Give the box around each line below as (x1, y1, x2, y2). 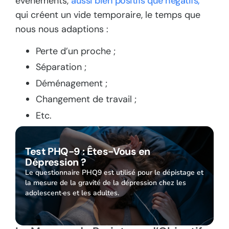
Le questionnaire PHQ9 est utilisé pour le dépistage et (25, 168, 204, 178)
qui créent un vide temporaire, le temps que (15, 9, 200, 21)
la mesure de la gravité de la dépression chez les (25, 178, 187, 188)
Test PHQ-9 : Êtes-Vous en (25, 145, 150, 158)
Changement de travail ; (36, 93, 136, 106)
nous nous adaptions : (15, 23, 108, 36)
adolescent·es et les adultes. (25, 188, 120, 198)
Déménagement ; (36, 77, 107, 89)
